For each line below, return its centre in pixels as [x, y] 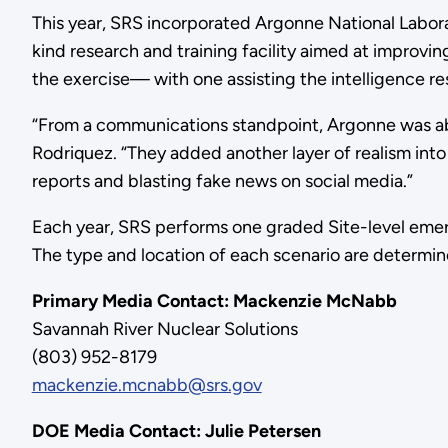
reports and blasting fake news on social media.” [222, 180]
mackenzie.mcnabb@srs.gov [146, 384]
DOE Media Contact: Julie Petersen [176, 430]
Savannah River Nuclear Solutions [164, 328]
